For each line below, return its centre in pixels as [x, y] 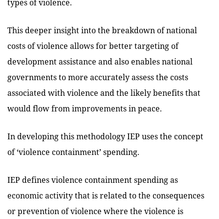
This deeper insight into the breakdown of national [102, 30]
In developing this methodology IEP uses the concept [105, 136]
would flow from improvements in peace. [85, 108]
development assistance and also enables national [100, 61]
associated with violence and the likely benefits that [104, 93]
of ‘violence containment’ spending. [73, 152]
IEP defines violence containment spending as [93, 180]
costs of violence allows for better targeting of [93, 46]
